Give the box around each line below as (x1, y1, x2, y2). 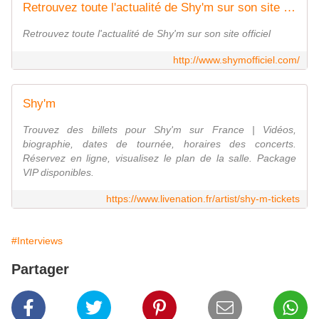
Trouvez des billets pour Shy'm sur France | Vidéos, (23, 124, 296, 136)
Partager (11, 261, 69, 278)
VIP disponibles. (23, 167, 94, 179)
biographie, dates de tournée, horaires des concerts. (23, 138, 296, 150)
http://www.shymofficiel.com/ (173, 54, 300, 66)
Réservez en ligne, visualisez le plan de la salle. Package (23, 152, 296, 164)
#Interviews (11, 235, 63, 247)
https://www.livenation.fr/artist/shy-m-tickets (106, 193, 300, 205)
